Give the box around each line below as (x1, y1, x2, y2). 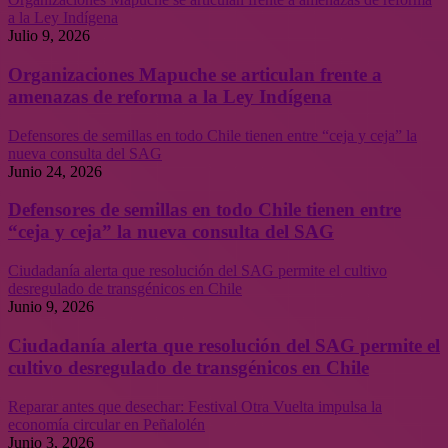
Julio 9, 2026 (8, 27, 90, 45)
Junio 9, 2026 (8, 298, 94, 316)
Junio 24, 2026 (8, 162, 102, 180)
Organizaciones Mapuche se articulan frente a (8, 64, 382, 85)
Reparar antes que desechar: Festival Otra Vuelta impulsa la (8, 397, 382, 415)
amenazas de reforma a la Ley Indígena (8, 86, 332, 107)
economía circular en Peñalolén (8, 415, 205, 433)
